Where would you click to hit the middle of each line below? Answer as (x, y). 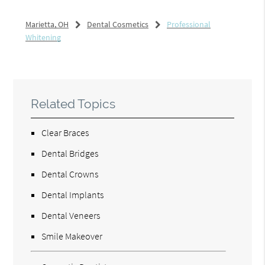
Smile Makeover (72, 236)
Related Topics (73, 104)
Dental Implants (73, 195)
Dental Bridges (70, 153)
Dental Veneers (71, 216)
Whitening (43, 38)
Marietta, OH (47, 25)
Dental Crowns (70, 174)
